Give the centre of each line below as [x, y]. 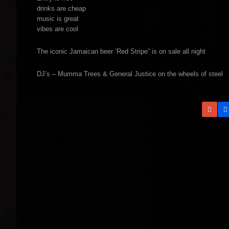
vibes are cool [58, 29]
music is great [58, 19]
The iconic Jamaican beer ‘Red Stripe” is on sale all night [121, 51]
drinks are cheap [61, 8]
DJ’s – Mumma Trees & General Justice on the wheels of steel [130, 74]
